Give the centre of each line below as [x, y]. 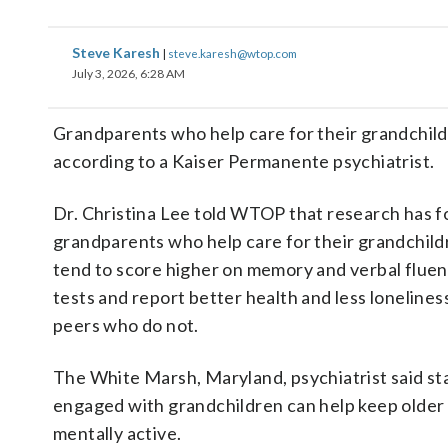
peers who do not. [126, 325]
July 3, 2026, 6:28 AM [128, 73]
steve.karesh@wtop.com [232, 53]
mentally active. [117, 433]
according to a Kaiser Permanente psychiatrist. [244, 161]
